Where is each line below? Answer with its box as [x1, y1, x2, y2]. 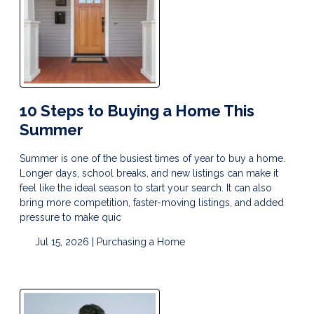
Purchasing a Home [96, 235, 185, 247]
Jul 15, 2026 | [32, 235, 97, 247]
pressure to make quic [20, 211, 121, 223]
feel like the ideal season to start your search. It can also [20, 182, 272, 193]
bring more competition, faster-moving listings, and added [20, 196, 284, 208]
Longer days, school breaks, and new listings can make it [20, 167, 278, 179]
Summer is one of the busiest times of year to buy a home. [20, 152, 285, 164]
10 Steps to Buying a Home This [20, 102, 254, 121]
